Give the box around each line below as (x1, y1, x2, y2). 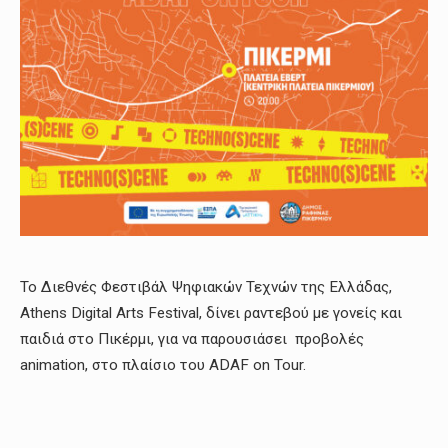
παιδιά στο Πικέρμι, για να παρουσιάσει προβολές (20, 330, 364, 348)
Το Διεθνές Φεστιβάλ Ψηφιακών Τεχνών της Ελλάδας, (20, 278, 392, 296)
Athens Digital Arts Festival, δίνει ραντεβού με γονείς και (20, 304, 402, 322)
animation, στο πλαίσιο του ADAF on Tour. (20, 356, 306, 374)
